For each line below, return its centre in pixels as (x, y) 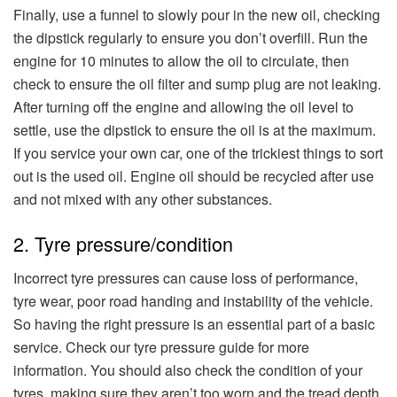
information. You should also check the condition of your (188, 370)
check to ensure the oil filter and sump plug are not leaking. (197, 84)
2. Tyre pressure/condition (123, 243)
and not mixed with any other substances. (143, 199)
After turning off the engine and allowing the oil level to (183, 107)
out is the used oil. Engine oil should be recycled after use (194, 176)
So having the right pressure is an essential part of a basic (194, 323)
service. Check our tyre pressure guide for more (161, 346)
